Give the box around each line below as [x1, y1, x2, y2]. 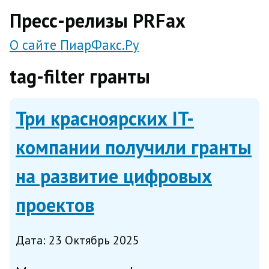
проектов [16, 192, 94, 217]
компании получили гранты [16, 134, 252, 160]
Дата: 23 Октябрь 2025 [16, 232, 139, 248]
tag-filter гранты [10, 64, 150, 89]
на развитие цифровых [16, 163, 212, 189]
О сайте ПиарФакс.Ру [10, 36, 139, 53]
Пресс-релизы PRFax [10, 8, 186, 33]
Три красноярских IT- [16, 106, 194, 131]
